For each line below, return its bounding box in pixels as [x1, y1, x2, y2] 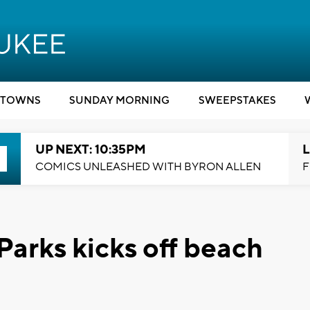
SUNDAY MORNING [69, 94, 170, 107]
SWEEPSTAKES [198, 94, 276, 107]
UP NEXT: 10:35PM [35, 142, 146, 158]
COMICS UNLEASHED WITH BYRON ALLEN [35, 160, 261, 174]
